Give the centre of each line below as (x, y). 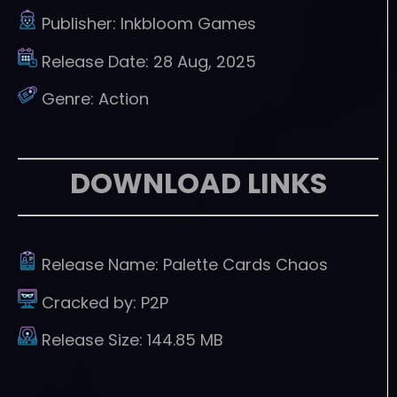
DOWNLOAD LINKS (198, 183)
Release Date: (97, 61)
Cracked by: (91, 302)
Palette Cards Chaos (245, 265)
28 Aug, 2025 (205, 61)
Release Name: (102, 265)
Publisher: (81, 24)
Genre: (70, 99)
